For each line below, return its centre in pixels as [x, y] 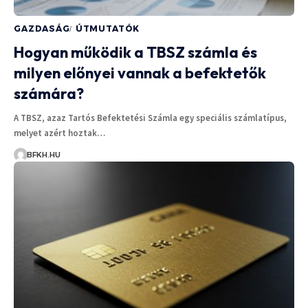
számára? [49, 93]
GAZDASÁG [42, 28]
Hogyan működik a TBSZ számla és [135, 52]
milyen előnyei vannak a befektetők [140, 73]
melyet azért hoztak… [59, 133]
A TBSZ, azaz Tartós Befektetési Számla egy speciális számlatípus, [150, 118]
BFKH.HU [43, 154]
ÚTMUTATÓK [108, 28]
